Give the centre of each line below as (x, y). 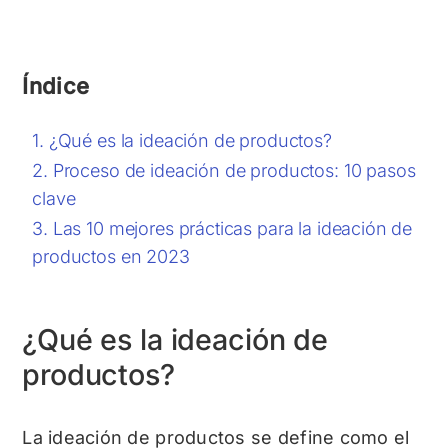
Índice (56, 86)
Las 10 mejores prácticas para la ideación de (232, 229)
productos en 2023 (111, 257)
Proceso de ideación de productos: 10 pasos (234, 171)
